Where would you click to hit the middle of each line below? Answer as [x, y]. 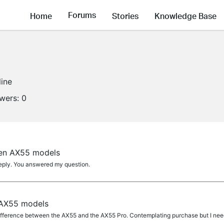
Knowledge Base [185, 15]
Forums [82, 15]
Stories [125, 15]
